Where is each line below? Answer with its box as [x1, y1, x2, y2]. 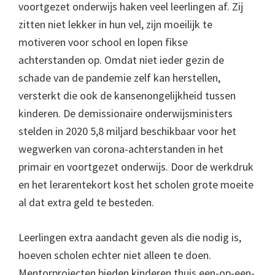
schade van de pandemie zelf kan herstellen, [18, 71, 220, 85]
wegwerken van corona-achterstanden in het [18, 142, 223, 156]
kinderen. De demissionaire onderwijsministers [18, 106, 233, 120]
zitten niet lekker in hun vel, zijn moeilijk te [18, 17, 212, 31]
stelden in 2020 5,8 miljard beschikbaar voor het [18, 124, 236, 138]
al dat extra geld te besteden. [18, 195, 154, 209]
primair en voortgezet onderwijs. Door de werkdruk [18, 160, 254, 174]
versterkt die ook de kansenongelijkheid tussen [18, 88, 236, 103]
